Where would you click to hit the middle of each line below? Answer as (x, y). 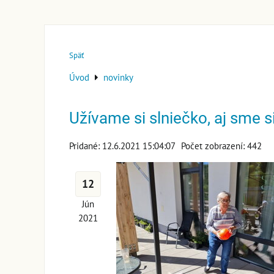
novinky (118, 77)
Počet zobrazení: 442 (221, 145)
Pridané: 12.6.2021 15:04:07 (122, 145)
